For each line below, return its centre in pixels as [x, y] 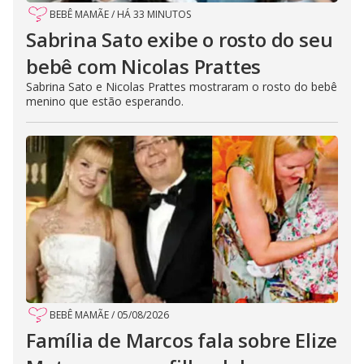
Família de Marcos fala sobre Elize [182, 340]
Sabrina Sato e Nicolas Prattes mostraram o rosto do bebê [182, 87]
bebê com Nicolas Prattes [144, 67]
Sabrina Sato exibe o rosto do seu [180, 40]
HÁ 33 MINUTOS [154, 15]
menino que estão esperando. [105, 102]
